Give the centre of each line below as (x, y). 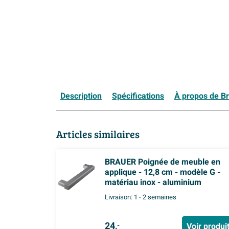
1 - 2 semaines (155, 198)
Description (81, 96)
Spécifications (138, 96)
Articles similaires (98, 134)
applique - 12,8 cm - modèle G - (163, 173)
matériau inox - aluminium (153, 183)
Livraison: (119, 198)
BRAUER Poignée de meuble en (163, 162)
